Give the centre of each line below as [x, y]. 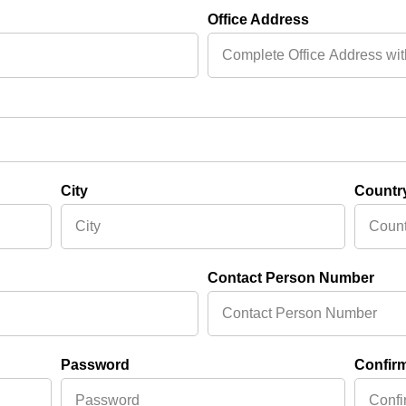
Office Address [258, 19]
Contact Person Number [291, 278]
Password [95, 365]
